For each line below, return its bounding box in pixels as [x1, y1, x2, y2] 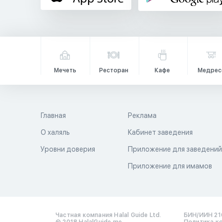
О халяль [41, 128, 70, 136]
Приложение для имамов [128, 162, 213, 170]
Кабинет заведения [128, 128, 193, 136]
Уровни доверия [41, 145, 95, 153]
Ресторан [99, 67, 128, 74]
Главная [41, 111, 66, 119]
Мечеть [54, 67, 76, 74]
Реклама [128, 111, 157, 119]
